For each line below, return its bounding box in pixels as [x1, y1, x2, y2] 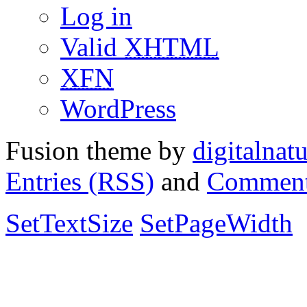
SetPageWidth [140, 208, 293, 238]
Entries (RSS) [5, 167, 154, 197]
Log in [60, 1, 132, 32]
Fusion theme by [5, 136, 193, 166]
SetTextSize [5, 208, 133, 238]
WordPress [60, 94, 176, 124]
